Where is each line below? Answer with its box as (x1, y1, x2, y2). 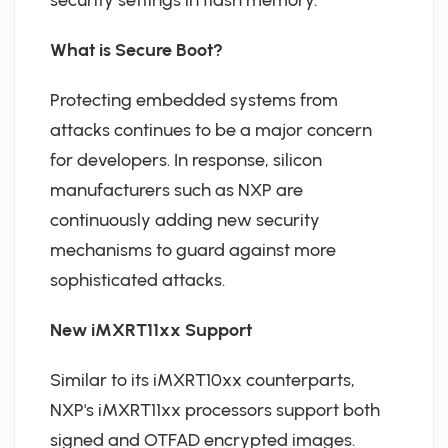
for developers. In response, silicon (50, 149, 322, 171)
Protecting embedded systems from (50, 89, 338, 111)
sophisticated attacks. (50, 269, 225, 291)
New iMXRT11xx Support (50, 319, 252, 341)
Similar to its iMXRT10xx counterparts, (50, 369, 355, 391)
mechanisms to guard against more (50, 239, 336, 261)
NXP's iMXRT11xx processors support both (50, 399, 380, 421)
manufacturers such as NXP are (50, 179, 303, 201)
